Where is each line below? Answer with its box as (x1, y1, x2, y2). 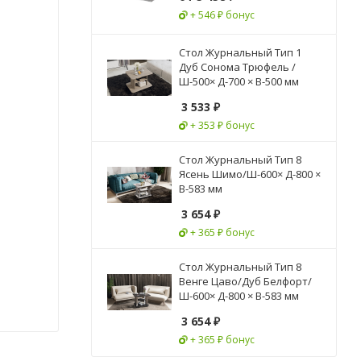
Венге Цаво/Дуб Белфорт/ (179, 274, 312, 288)
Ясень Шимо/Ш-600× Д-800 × (179, 167, 321, 181)
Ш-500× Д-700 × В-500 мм (179, 74, 299, 89)
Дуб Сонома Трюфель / (179, 60, 296, 74)
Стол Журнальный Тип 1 (179, 45, 301, 60)
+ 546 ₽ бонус (190, 7, 255, 22)
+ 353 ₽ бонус (190, 118, 255, 132)
